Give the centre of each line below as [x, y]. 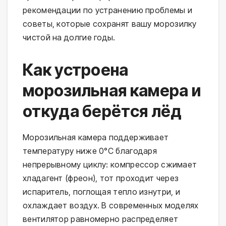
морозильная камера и [112, 91]
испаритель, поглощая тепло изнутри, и [102, 192]
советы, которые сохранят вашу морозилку [110, 24]
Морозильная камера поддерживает [96, 137]
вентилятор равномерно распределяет [101, 219]
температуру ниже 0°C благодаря [90, 151]
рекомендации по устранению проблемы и [108, 10]
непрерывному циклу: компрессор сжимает [110, 165]
